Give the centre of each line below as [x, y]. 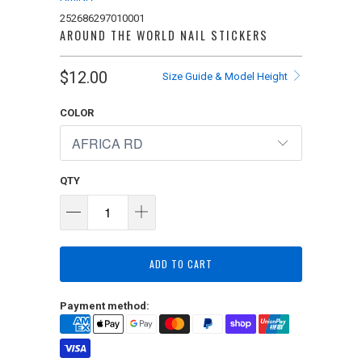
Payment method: [105, 305]
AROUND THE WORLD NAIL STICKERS [164, 35]
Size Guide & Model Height [227, 76]
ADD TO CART [181, 263]
